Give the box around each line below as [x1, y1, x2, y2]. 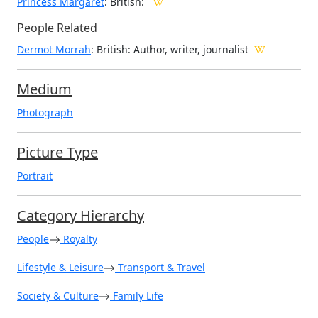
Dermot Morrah [17, 42, 91, 56]
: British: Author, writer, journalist [91, 42, 248, 56]
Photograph [17, 105, 73, 119]
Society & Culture [17, 288, 99, 302]
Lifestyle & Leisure [17, 260, 104, 274]
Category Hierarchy [17, 205, 144, 225]
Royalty [60, 231, 97, 246]
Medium [17, 79, 72, 99]
